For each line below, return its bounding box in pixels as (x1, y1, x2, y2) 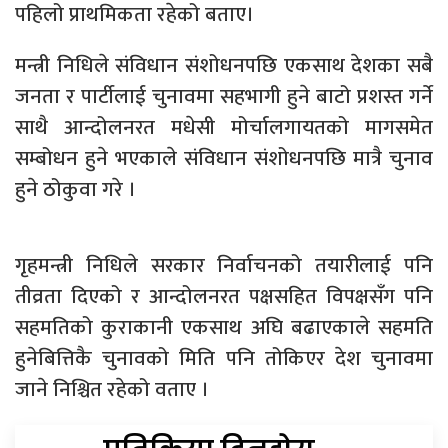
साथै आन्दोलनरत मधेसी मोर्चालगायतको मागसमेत (15, 109, 433, 145)
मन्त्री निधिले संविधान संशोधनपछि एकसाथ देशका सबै (15, 47, 433, 83)
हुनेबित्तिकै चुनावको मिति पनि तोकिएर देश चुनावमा (15, 340, 433, 376)
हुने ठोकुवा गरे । (15, 171, 136, 207)
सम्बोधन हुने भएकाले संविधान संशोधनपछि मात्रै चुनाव (15, 140, 433, 176)
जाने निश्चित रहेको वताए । (15, 371, 209, 407)
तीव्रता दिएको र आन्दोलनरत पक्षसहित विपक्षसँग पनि (15, 278, 433, 314)
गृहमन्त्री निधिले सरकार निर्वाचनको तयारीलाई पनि (15, 247, 433, 283)
